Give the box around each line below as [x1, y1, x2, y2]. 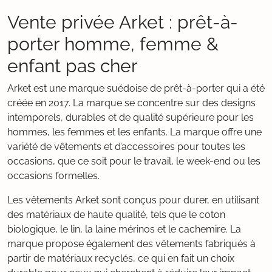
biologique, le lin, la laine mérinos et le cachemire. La [7, 223, 241, 235]
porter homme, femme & [7, 33, 219, 55]
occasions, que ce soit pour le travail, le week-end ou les [7, 155, 260, 167]
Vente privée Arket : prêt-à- [7, 11, 238, 33]
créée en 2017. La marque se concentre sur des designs [7, 97, 256, 109]
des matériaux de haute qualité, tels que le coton [7, 209, 225, 220]
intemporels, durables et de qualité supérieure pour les [7, 112, 254, 123]
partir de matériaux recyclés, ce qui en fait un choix [7, 253, 234, 264]
